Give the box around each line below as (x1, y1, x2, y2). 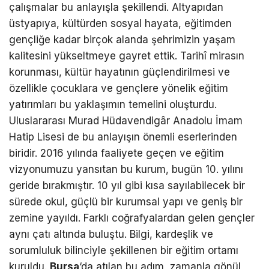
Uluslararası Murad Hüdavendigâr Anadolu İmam (9, 115, 243, 127)
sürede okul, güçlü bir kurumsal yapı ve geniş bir (9, 196, 243, 208)
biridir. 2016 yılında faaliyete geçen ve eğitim (9, 147, 224, 160)
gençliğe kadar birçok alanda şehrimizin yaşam (9, 34, 235, 46)
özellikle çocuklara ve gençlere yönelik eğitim (9, 82, 228, 95)
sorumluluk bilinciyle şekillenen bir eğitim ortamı (9, 244, 238, 257)
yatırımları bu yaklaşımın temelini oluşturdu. (9, 98, 217, 111)
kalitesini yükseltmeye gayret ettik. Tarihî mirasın (9, 50, 244, 62)
